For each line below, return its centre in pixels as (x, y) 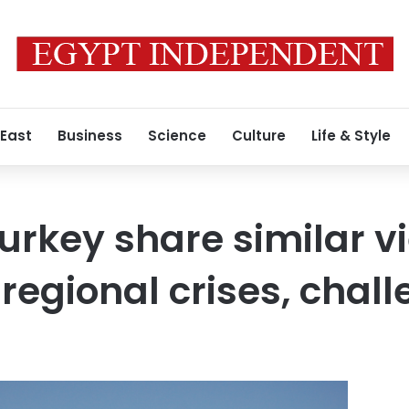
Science (177, 136)
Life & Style (351, 136)
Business (90, 136)
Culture (259, 136)
